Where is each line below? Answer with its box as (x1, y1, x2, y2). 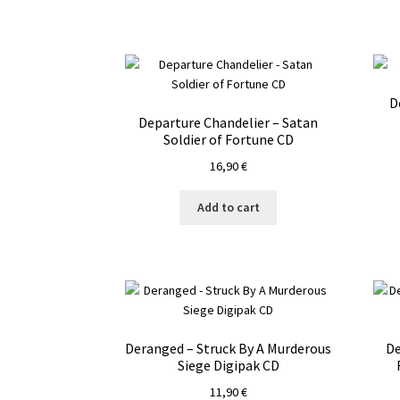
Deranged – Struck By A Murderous (125, 339, 332, 358)
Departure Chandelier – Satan (138, 112, 319, 131)
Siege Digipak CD (177, 356, 279, 375)
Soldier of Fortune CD (162, 129, 294, 148)
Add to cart (196, 199, 260, 216)
